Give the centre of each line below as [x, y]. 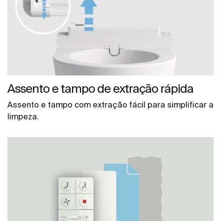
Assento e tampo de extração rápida [100, 89]
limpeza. [23, 117]
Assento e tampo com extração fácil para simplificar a [110, 105]
